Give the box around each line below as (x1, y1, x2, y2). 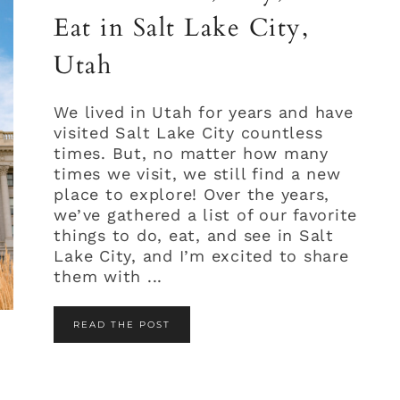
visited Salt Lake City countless (54, 123, 323, 143)
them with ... (54, 267, 163, 287)
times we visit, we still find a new (54, 164, 341, 184)
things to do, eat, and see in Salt (54, 226, 334, 246)
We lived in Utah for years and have (54, 103, 354, 122)
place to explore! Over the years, (54, 185, 330, 204)
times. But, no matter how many (54, 144, 329, 163)
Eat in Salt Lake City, (54, 11, 310, 46)
